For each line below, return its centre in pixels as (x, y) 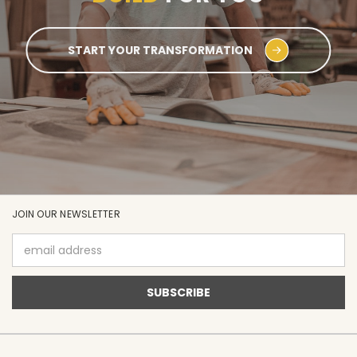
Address (34, 259)
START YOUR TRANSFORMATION (161, 50)
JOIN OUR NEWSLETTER (66, 214)
